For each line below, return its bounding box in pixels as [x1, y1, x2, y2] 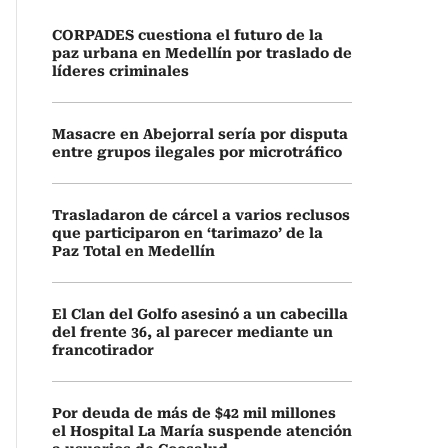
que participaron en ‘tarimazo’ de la [52, 225, 323, 241]
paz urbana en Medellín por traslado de [52, 45, 352, 61]
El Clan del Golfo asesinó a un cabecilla [52, 306, 348, 322]
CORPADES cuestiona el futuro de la [52, 27, 323, 43]
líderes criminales [52, 63, 189, 79]
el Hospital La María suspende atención [52, 423, 352, 439]
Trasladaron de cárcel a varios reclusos [52, 207, 350, 223]
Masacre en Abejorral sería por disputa [52, 126, 348, 142]
